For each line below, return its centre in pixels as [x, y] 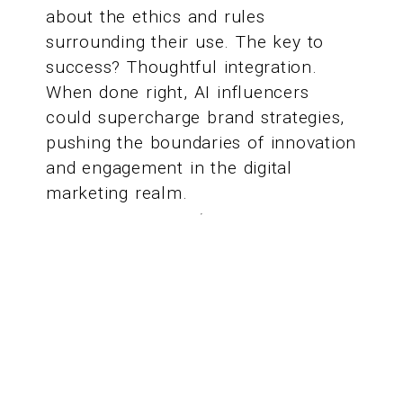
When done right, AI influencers [178, 93]
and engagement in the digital [169, 168]
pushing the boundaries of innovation [201, 143]
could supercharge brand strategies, [196, 118]
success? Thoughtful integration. [182, 67]
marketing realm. [117, 193]
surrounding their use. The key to [185, 42]
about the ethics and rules [156, 17]
